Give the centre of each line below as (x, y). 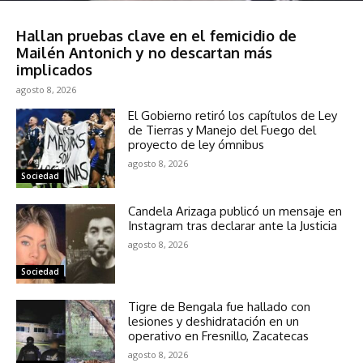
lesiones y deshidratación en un (214, 322)
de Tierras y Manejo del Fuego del (222, 130)
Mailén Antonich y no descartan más (144, 53)
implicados (54, 70)
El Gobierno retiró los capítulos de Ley (233, 116)
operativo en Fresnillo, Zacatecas (219, 336)
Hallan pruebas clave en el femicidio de (156, 36)
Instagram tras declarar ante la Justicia (233, 226)
